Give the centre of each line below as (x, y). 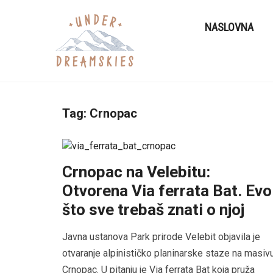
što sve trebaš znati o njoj (153, 209)
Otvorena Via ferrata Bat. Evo (167, 190)
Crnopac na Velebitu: (136, 172)
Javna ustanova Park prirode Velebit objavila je (161, 236)
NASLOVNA (229, 27)
